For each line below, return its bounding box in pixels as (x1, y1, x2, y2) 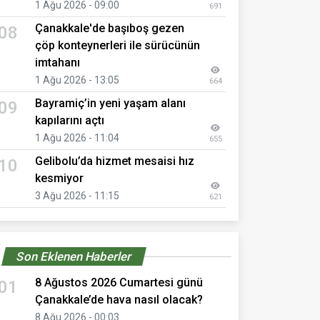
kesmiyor (35, 171, 84, 185)
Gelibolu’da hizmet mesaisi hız (35, 154, 194, 168)
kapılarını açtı (35, 113, 104, 127)
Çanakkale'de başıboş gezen (35, 21, 184, 35)
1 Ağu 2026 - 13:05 (35, 74, 119, 86)
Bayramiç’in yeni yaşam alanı (35, 96, 186, 110)
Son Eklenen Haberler (14, 249, 134, 264)
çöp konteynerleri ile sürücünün (35, 38, 200, 52)
